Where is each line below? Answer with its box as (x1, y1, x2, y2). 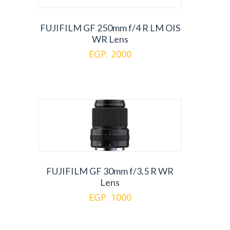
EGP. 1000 (88, 191, 131, 203)
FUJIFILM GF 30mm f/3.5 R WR (46, 165, 174, 177)
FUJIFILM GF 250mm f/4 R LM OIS (40, 22, 180, 33)
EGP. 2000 (88, 48, 131, 60)
